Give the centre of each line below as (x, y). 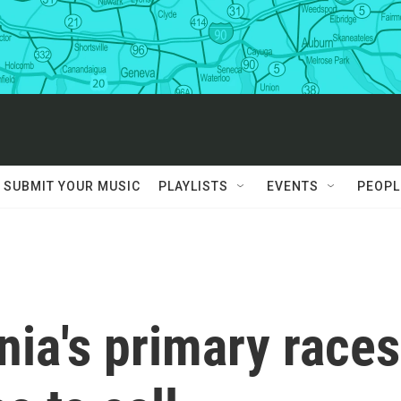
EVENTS (293, 186)
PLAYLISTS (193, 186)
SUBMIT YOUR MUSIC (72, 186)
